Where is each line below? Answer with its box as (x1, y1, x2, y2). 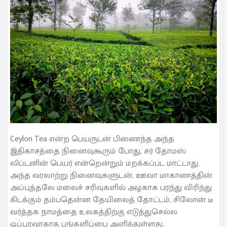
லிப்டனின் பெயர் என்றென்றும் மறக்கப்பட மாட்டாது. (10, 157, 200, 171)
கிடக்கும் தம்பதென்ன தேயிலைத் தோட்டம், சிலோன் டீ (10, 193, 213, 207)
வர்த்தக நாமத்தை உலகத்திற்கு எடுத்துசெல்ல (10, 205, 177, 219)
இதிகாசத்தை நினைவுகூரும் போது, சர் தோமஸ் (10, 144, 186, 159)
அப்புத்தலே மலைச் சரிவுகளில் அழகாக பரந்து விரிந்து (10, 181, 212, 195)
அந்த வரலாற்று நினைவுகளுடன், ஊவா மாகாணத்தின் (10, 169, 212, 183)
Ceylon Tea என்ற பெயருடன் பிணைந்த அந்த (10, 132, 174, 146)
